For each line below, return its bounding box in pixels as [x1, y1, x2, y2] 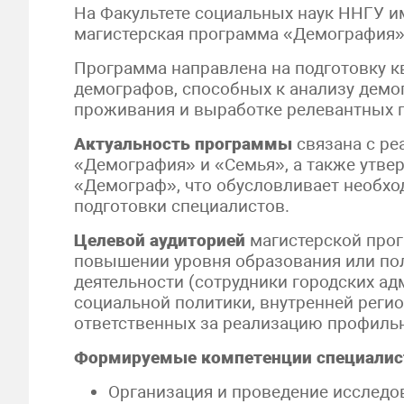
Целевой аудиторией [74, 230, 245, 251]
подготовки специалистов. [74, 196, 289, 216]
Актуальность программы [74, 133, 292, 154]
